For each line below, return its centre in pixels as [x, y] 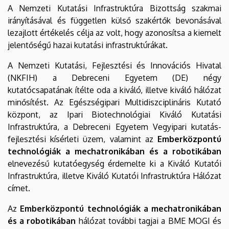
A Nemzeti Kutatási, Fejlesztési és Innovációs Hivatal [114, 65]
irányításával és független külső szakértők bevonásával [114, 20]
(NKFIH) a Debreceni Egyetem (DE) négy [114, 77]
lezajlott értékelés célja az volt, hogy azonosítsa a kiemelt [114, 32]
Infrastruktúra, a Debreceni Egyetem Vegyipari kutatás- [114, 127]
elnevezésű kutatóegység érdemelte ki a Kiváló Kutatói [114, 163]
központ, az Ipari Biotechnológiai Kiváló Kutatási [114, 114]
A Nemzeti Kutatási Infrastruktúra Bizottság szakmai [114, 8]
